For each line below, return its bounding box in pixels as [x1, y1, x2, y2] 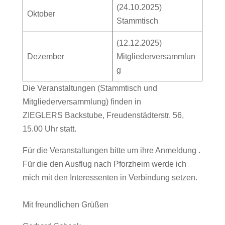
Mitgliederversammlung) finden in [22, 97, 141, 106]
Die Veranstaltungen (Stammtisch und [22, 83, 157, 92]
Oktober [27, 9, 55, 18]
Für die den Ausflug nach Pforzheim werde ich [22, 159, 186, 168]
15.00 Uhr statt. [22, 124, 76, 133]
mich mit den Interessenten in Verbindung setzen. [22, 173, 197, 182]
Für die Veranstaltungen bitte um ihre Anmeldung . [22, 146, 200, 155]
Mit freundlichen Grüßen [22, 200, 108, 209]
